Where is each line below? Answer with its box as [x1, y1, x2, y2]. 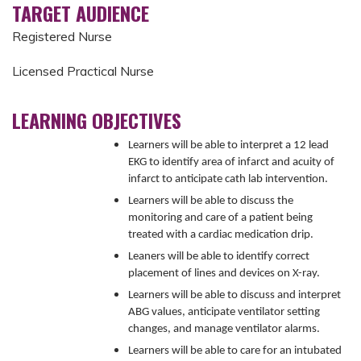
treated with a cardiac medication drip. [128, 228, 313, 241]
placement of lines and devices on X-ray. [128, 267, 320, 280]
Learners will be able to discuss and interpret [128, 288, 341, 301]
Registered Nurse [12, 28, 112, 45]
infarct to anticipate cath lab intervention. [128, 172, 328, 185]
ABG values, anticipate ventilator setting [128, 305, 320, 318]
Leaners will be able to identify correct [128, 250, 309, 263]
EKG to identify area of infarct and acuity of [128, 156, 334, 168]
